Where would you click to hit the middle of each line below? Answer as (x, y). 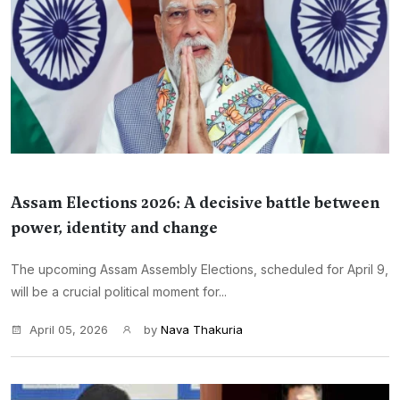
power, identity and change (114, 228)
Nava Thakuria (202, 329)
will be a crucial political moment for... (119, 292)
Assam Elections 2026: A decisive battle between (195, 203)
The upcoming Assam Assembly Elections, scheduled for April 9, (200, 269)
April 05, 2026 (69, 329)
